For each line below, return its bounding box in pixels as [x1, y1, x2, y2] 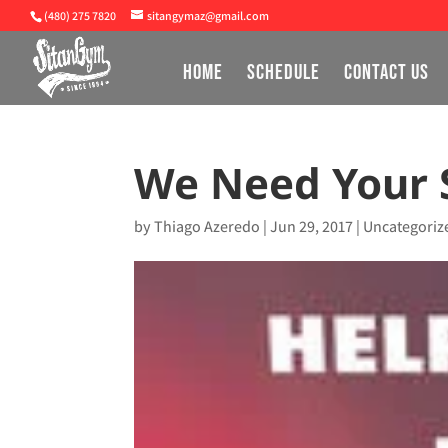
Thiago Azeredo [154, 216, 261, 237]
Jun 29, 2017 [270, 216, 354, 237]
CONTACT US [344, 60, 429, 85]
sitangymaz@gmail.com [147, 8, 269, 23]
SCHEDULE [247, 60, 320, 85]
